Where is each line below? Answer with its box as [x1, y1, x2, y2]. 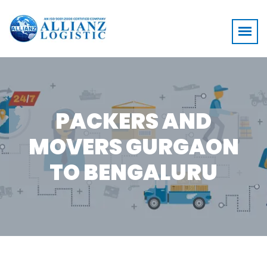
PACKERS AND [55, 105, 212, 136]
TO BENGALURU [49, 157, 218, 188]
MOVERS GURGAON [28, 131, 239, 162]
